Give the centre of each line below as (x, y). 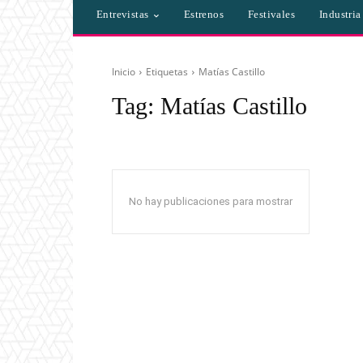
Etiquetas (167, 72)
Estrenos (204, 15)
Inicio (124, 72)
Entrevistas (123, 15)
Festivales (272, 15)
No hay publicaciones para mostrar (211, 202)
